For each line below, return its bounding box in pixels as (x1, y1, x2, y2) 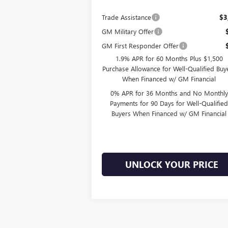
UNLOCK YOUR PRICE (125, 158, 218, 170)
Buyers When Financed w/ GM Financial (111, 108, 227, 118)
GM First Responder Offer (102, 41, 179, 50)
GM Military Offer (102, 26, 154, 36)
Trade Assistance (102, 12, 152, 21)
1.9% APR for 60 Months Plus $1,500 (115, 53, 223, 63)
